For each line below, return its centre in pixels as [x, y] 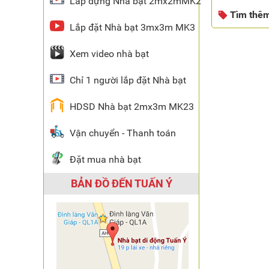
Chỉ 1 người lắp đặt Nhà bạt [128, 80]
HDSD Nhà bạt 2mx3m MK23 [132, 107]
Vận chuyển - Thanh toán [123, 133]
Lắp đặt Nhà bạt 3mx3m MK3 [132, 27]
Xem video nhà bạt [109, 54]
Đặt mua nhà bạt [105, 159]
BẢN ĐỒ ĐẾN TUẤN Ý [121, 183]
